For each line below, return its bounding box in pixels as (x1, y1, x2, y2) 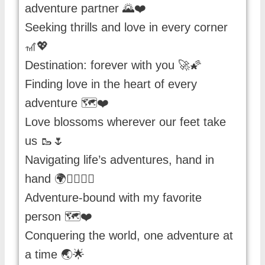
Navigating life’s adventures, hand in (25, 153, 214, 167)
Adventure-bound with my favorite (25, 191, 202, 205)
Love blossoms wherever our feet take (25, 115, 226, 129)
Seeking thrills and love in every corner (25, 21, 228, 34)
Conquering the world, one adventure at (25, 229, 233, 243)
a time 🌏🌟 (25, 248, 85, 261)
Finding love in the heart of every (25, 77, 197, 91)
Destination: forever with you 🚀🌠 (25, 59, 202, 72)
